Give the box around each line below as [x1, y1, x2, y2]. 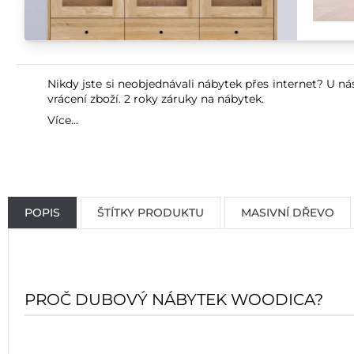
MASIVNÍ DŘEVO [241, 205, 334, 220]
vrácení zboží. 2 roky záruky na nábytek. [47, 92, 264, 106]
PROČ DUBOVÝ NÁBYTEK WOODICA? [24, 290, 323, 309]
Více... [47, 113, 78, 127]
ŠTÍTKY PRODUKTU [97, 205, 204, 220]
